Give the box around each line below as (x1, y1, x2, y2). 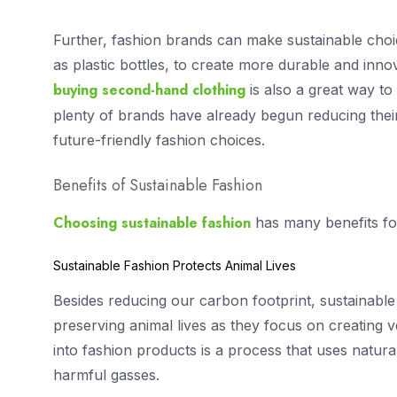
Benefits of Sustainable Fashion (53, 173, 262, 197)
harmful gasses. (53, 366, 160, 385)
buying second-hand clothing (53, 80, 245, 101)
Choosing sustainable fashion (53, 212, 251, 233)
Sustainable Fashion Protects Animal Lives (53, 258, 296, 274)
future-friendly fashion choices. (53, 131, 265, 150)
